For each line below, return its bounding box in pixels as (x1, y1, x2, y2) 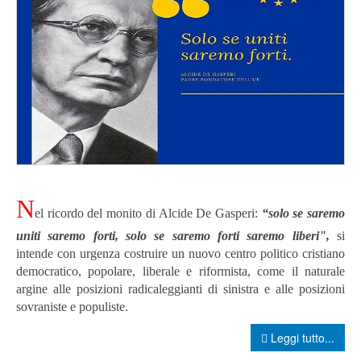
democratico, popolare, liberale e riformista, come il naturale (16, 264, 345, 279)
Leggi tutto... (268, 330, 334, 346)
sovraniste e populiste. (16, 300, 128, 314)
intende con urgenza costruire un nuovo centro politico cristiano (16, 247, 345, 261)
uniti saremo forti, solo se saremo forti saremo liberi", (16, 229, 330, 243)
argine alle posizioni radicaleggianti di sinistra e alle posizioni (16, 282, 345, 297)
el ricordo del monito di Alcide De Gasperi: (35, 206, 262, 221)
